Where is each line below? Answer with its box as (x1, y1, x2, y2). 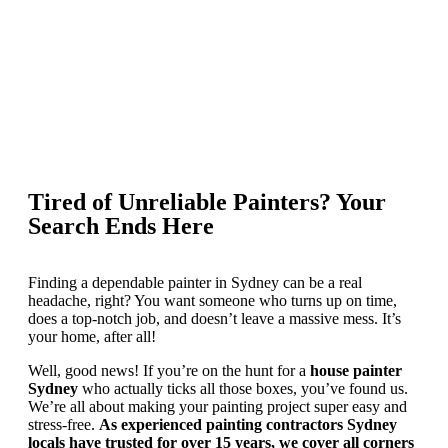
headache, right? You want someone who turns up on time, (28, 291, 397, 309)
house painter (310, 361, 402, 379)
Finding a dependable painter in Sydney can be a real (28, 273, 362, 291)
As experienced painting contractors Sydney (99, 415, 397, 433)
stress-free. (28, 415, 99, 433)
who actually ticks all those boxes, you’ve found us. (78, 379, 408, 397)
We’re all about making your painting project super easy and (28, 397, 407, 415)
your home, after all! (28, 327, 156, 345)
